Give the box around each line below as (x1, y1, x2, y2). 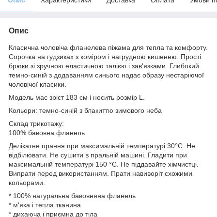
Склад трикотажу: (9, 119, 64, 127)
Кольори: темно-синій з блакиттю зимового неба (9, 106, 162, 114)
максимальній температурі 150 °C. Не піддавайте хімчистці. (9, 160, 199, 168)
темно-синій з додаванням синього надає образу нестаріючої (9, 71, 204, 79)
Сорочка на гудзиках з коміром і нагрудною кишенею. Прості (9, 52, 201, 61)
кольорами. (9, 178, 45, 186)
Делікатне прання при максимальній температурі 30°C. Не (9, 141, 195, 150)
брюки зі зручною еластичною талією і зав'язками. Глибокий (9, 62, 199, 70)
